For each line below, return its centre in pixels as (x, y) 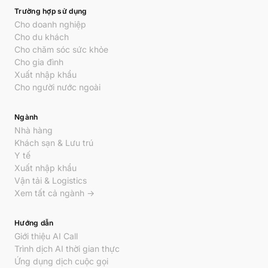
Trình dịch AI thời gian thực (67, 249)
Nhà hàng (33, 130)
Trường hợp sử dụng (51, 11)
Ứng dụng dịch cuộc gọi (61, 261)
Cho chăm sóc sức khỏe (61, 49)
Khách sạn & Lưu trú (54, 143)
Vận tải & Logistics (51, 180)
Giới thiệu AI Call (46, 236)
